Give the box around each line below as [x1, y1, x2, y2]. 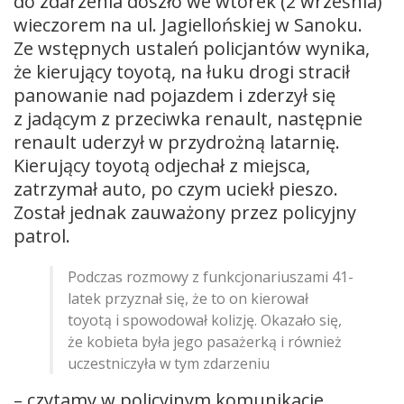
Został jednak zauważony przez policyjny [14, 199, 356, 225]
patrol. [14, 223, 75, 248]
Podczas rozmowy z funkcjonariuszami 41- [68, 266, 353, 287]
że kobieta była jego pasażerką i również [68, 331, 342, 352]
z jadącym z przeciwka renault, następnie [14, 106, 363, 131]
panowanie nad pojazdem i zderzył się [14, 82, 335, 107]
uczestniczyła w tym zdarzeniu [68, 353, 270, 373]
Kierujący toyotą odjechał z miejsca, [14, 152, 310, 178]
